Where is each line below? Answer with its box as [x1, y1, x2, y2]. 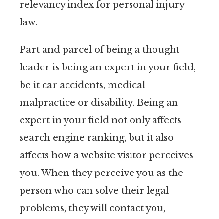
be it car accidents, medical [20, 79, 145, 90]
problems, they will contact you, [20, 202, 165, 214]
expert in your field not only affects [20, 114, 181, 126]
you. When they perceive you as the [20, 167, 183, 178]
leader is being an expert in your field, [20, 61, 196, 73]
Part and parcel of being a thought [20, 44, 179, 55]
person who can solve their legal [20, 184, 169, 196]
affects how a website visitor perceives [20, 149, 193, 161]
